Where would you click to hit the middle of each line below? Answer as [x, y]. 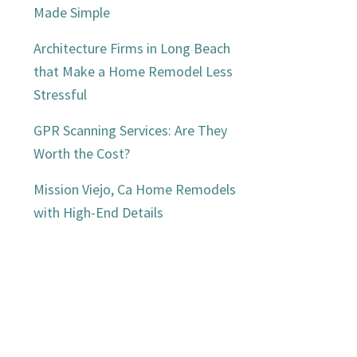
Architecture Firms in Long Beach [132, 48]
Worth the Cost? [82, 153]
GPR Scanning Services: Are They [131, 130]
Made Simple [72, 12]
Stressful [61, 94]
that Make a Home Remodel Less [133, 71]
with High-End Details [99, 212]
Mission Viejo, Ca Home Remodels [135, 189]
